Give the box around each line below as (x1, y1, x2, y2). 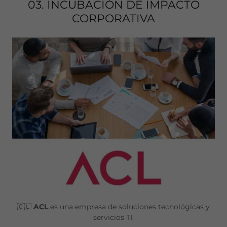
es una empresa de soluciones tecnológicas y (50, 202, 210, 212)
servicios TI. (93, 213, 134, 222)
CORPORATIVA (72, 12, 155, 26)
